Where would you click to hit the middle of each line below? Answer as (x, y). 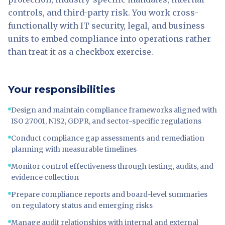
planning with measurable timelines (74, 149)
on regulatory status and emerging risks (82, 205)
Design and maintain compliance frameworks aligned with (114, 110)
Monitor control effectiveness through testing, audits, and (112, 166)
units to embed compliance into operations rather (109, 39)
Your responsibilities (62, 89)
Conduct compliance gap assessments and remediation (108, 138)
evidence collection (45, 177)
